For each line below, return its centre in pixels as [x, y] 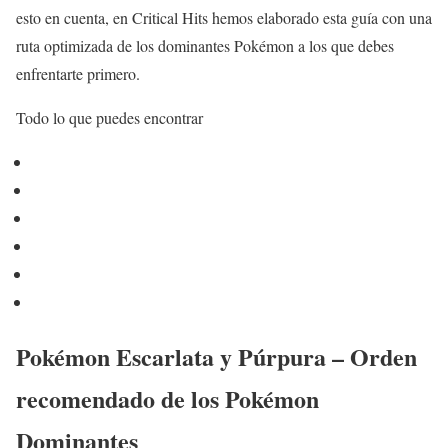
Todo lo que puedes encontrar [109, 117]
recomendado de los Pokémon [167, 398]
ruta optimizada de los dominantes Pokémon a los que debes [205, 45]
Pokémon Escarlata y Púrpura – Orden [216, 356]
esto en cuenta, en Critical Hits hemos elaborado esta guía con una [224, 17]
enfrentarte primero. [78, 73]
